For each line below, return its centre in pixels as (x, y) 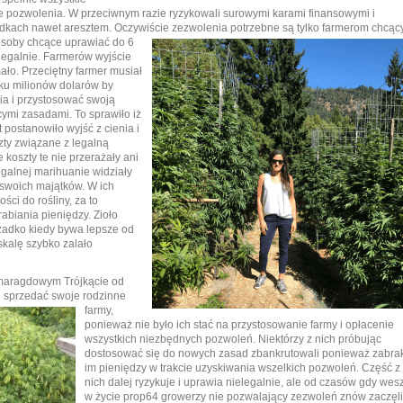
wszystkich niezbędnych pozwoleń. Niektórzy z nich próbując (233, 340)
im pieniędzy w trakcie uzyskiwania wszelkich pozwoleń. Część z (242, 368)
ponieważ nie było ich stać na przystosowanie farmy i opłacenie (239, 325)
